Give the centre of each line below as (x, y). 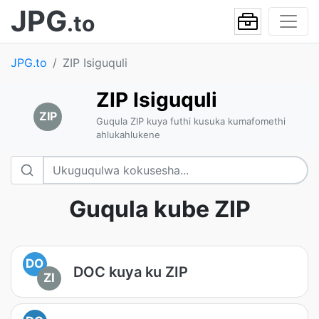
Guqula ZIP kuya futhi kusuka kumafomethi (190, 121)
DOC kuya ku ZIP (131, 272)
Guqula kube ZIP (159, 209)
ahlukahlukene (128, 135)
